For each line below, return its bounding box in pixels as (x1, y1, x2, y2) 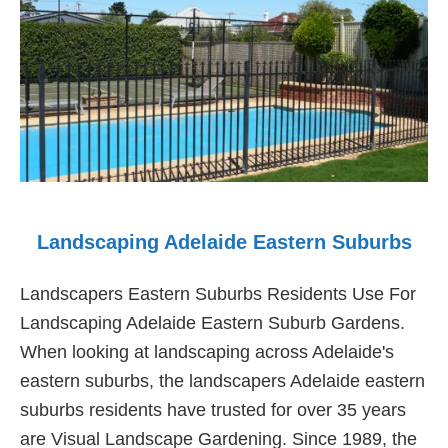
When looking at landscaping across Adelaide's (20, 342, 394, 363)
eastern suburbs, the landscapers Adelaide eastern (20, 371, 425, 392)
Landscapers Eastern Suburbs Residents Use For (20, 284, 416, 305)
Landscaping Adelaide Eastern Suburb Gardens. (20, 313, 405, 334)
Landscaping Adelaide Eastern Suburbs (36, 230, 412, 253)
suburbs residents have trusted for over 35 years (20, 400, 406, 421)
